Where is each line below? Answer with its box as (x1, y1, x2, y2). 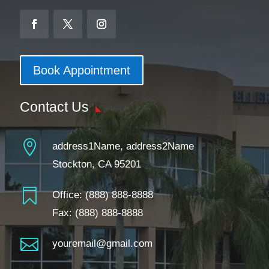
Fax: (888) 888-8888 (52, 207, 143, 219)
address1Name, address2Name (52, 140, 194, 152)
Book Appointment (33, 63, 131, 77)
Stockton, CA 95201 (52, 158, 141, 170)
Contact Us (20, 98, 89, 115)
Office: (52, 189, 85, 201)
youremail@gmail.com (52, 237, 153, 249)
